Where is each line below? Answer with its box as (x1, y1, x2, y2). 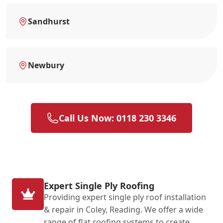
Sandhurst (28, 15, 70, 27)
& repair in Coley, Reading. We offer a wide (44, 204, 203, 215)
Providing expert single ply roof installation (44, 191, 206, 203)
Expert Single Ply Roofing (44, 179, 154, 192)
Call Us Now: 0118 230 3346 (59, 111, 176, 124)
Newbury (28, 59, 64, 71)
